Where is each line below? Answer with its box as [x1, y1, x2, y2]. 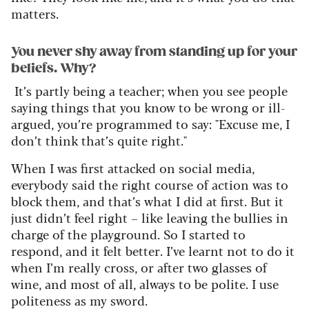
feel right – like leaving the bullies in [71, 208, 288, 226]
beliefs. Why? [11, 60, 97, 76]
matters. [11, 3, 59, 22]
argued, [11, 114, 57, 132]
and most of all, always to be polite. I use [45, 274, 279, 292]
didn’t [36, 208, 71, 226]
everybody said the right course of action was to [11, 175, 288, 193]
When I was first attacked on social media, [11, 158, 255, 177]
